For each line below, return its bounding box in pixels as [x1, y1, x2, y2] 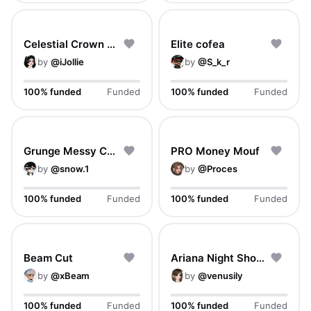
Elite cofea [171, 37, 225, 51]
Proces [207, 163, 237, 174]
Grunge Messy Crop [107, 144, 115, 158]
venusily [207, 270, 242, 281]
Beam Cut [24, 251, 73, 264]
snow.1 [60, 163, 89, 174]
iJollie [60, 56, 84, 67]
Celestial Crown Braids [107, 37, 115, 51]
